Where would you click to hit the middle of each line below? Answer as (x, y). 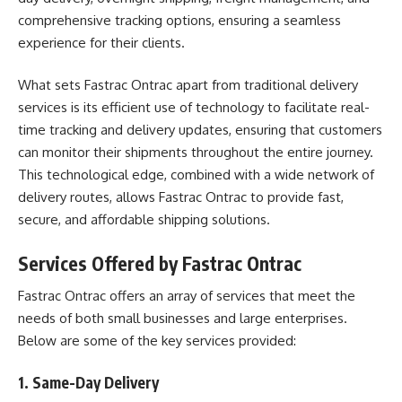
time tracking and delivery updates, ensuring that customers (200, 130)
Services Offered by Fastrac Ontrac (160, 263)
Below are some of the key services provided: (157, 341)
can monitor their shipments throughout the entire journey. (196, 152)
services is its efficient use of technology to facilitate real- (194, 107)
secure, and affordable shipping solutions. (144, 219)
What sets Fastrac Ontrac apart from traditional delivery (188, 85)
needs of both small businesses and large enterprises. (183, 318)
